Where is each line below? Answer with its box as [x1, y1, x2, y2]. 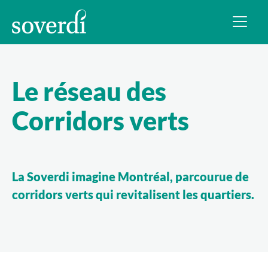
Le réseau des [12, 76, 167, 107]
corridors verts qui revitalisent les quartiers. [12, 187, 255, 202]
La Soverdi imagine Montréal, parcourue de [12, 169, 249, 184]
